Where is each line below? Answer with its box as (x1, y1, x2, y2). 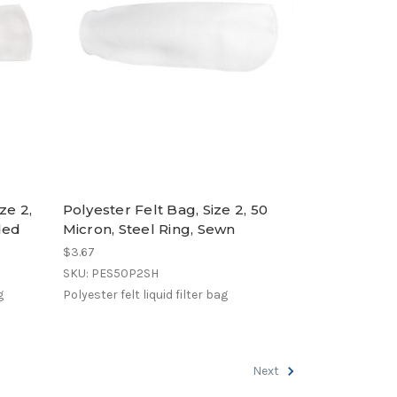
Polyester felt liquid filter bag (62, 286, 228, 302)
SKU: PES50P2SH (62, 265, 159, 281)
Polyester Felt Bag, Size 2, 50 (62, 200, 269, 218)
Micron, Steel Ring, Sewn (62, 220, 236, 237)
